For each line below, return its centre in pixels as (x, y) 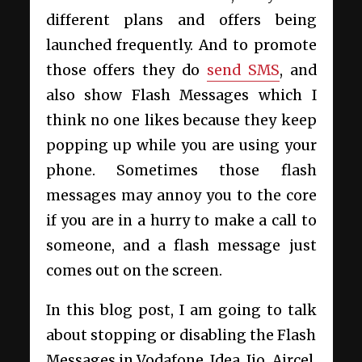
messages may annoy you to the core (181, 196)
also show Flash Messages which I (181, 96)
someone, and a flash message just (181, 246)
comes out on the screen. (134, 271)
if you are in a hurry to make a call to (181, 221)
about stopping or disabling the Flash (181, 336)
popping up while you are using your (181, 146)
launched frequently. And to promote (181, 46)
